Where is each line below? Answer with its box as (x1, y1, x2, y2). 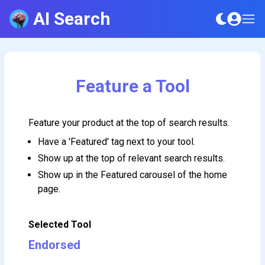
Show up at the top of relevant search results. (38, 153, 225, 164)
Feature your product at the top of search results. (28, 117, 230, 128)
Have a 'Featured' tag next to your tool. (38, 136, 195, 147)
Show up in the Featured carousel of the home (38, 169, 227, 180)
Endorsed (28, 238, 80, 252)
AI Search (33, 8, 111, 29)
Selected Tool (28, 219, 91, 230)
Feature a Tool (75, 76, 190, 96)
